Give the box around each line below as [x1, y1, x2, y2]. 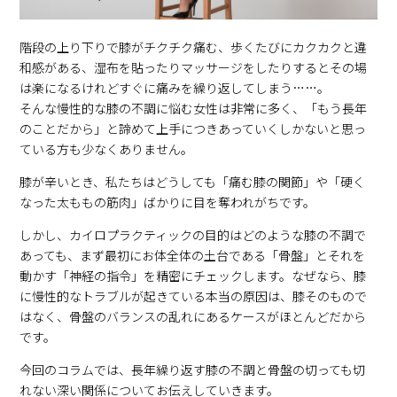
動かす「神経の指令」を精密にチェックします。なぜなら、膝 [19, 266, 367, 284]
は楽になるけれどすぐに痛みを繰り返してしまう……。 [19, 78, 331, 97]
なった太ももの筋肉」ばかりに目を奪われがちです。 [19, 192, 316, 211]
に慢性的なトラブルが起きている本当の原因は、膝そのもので [19, 286, 368, 305]
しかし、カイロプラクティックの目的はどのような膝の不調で [19, 225, 367, 244]
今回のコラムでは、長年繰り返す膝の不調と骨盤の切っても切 [19, 360, 366, 378]
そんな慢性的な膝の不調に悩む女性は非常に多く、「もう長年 [19, 98, 368, 117]
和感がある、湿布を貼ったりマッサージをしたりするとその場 [19, 58, 368, 76]
